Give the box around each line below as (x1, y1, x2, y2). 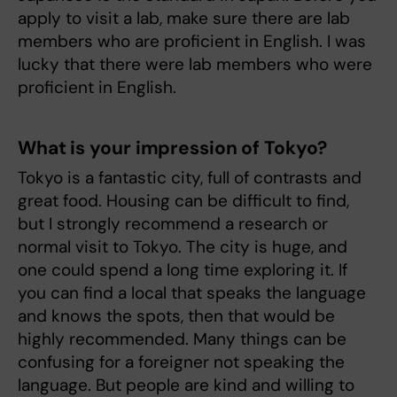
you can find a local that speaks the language (18, 281, 366, 304)
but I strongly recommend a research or (18, 212, 328, 235)
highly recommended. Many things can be (18, 327, 346, 350)
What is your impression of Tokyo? (18, 135, 327, 160)
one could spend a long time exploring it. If (18, 258, 347, 281)
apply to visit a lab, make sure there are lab (18, 6, 350, 29)
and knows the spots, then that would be (18, 304, 335, 327)
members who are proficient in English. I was (18, 29, 366, 52)
